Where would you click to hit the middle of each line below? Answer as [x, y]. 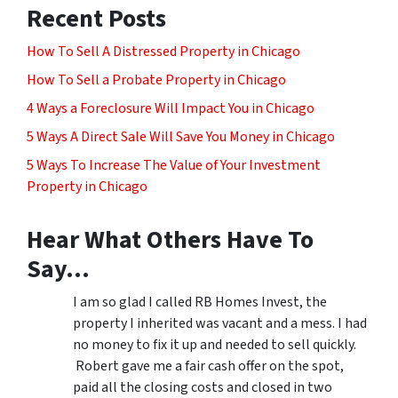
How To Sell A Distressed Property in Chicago [163, 51]
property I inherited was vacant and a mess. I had [220, 323]
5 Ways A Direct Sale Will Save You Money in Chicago [181, 136]
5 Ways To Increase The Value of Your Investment [174, 165]
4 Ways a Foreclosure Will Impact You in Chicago [171, 108]
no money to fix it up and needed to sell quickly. [215, 344]
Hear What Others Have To [170, 239]
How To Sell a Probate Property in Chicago [156, 80]
